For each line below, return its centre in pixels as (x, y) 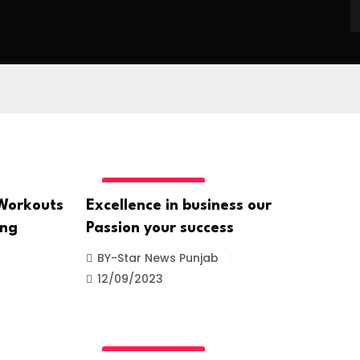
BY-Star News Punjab (157, 258)
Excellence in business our (178, 205)
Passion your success (160, 228)
